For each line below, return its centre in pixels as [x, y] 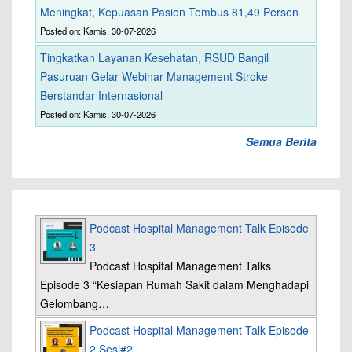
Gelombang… [75, 303]
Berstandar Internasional [101, 95]
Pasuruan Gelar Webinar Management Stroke [154, 76]
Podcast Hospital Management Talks [180, 266]
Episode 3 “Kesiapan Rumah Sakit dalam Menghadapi [174, 284]
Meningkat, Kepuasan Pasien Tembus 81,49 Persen [169, 12]
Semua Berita [281, 141]
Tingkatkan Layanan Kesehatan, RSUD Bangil [154, 57]
